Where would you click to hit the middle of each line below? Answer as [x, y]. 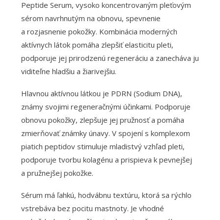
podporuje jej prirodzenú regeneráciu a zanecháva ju [110, 58]
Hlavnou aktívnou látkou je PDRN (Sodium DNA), [101, 93]
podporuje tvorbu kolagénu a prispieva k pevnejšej [106, 159]
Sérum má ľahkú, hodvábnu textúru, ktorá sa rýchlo [106, 195]
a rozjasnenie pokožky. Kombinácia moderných [99, 31]
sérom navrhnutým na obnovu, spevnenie [91, 18]
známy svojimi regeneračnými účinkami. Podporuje [106, 106]
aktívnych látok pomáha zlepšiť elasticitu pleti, [97, 44]
